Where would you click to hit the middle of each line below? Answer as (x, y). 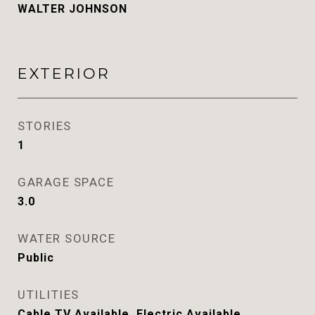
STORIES (45, 126)
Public (36, 258)
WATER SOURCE (66, 238)
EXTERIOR (64, 73)
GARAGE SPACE (66, 182)
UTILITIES (49, 295)
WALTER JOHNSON (72, 9)
